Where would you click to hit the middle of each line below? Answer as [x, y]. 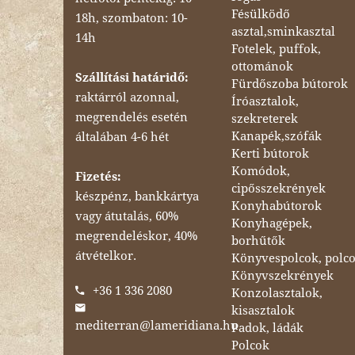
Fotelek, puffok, [277, 49]
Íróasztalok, [265, 101]
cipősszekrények [279, 188]
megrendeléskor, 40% [136, 236]
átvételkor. [106, 256]
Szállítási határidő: [132, 77]
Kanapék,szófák [277, 136]
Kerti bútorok [271, 153]
